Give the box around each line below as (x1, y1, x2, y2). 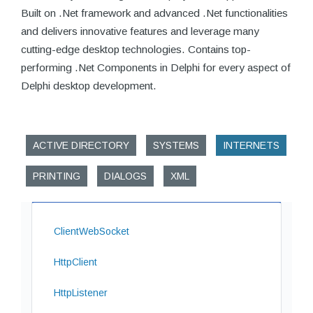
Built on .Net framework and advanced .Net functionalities (21, 7, 288, 19)
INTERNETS (223, 140, 279, 151)
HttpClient (54, 256, 97, 268)
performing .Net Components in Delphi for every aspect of (21, 61, 291, 73)
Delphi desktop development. (21, 80, 156, 92)
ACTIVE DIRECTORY (33, 140, 129, 151)
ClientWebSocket (54, 226, 129, 237)
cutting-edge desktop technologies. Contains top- (21, 43, 251, 55)
